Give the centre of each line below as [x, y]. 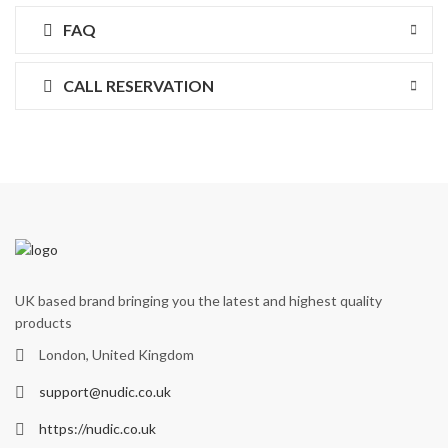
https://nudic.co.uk [97, 428]
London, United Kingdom [116, 354]
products [43, 323]
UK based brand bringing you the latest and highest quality [198, 301]
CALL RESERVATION [137, 85]
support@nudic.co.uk [105, 391]
